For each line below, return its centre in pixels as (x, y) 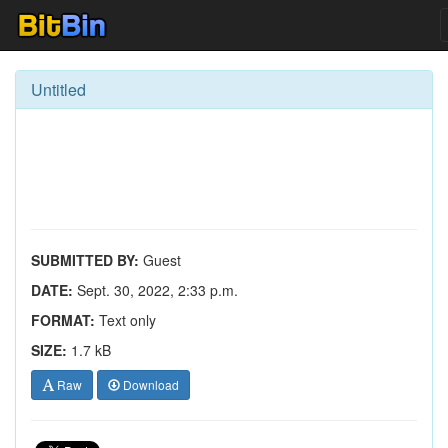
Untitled (58, 89)
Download (149, 384)
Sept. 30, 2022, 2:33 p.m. (155, 290)
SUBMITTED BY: (85, 260)
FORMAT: (63, 320)
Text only (125, 320)
